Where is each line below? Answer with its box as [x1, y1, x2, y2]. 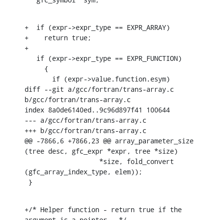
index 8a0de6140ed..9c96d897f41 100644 [25, 105, 170, 114]
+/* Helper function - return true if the [25, 204, 182, 214]
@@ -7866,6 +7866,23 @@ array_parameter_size [25, 136, 193, 145]
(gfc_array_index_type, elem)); [25, 166, 142, 176]
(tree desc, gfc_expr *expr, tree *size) [25, 146, 178, 156]
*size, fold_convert [25, 156, 40, 166]
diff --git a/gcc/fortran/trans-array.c [25, 84, 174, 94]
